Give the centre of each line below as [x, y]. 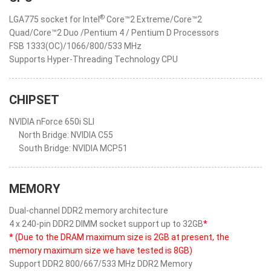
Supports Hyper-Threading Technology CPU [93, 59]
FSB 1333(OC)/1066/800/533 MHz [75, 46]
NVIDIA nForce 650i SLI [52, 122]
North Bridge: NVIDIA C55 [66, 135]
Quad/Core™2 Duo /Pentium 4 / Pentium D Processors [114, 33]
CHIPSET [34, 100]
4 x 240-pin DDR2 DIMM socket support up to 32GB [106, 224]
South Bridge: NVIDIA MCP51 [73, 148]
